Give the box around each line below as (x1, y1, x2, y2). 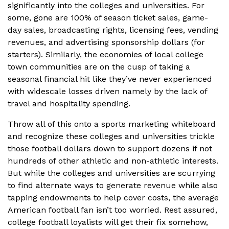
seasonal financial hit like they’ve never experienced (8, 74, 212, 84)
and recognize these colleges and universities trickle (8, 131, 215, 142)
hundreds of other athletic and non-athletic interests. (8, 156, 218, 166)
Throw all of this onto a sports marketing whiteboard (8, 119, 216, 129)
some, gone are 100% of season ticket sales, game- (8, 13, 208, 23)
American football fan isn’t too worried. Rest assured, (8, 205, 217, 215)
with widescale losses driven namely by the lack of (8, 86, 207, 97)
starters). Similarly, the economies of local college (8, 50, 203, 60)
